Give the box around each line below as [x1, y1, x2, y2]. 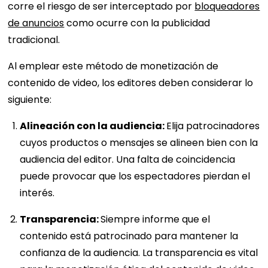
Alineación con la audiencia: [20, 118, 167, 133]
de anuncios [8, 16, 65, 30]
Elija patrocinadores [166, 118, 260, 133]
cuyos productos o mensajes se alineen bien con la [20, 135, 258, 150]
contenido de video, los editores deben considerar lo [8, 75, 254, 90]
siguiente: [8, 92, 52, 106]
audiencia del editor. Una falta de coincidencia [20, 152, 236, 166]
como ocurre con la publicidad [64, 16, 211, 30]
